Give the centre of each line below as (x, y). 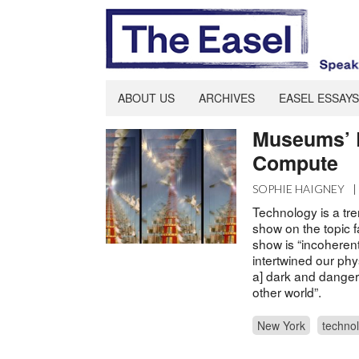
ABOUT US (146, 97)
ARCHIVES (226, 97)
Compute (296, 162)
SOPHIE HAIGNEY (299, 188)
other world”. (287, 291)
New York (282, 325)
